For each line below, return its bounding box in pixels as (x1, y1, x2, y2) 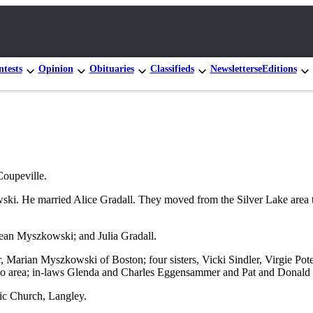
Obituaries (89, 63, 134, 74)
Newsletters (210, 63, 258, 74)
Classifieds (150, 63, 194, 74)
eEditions (257, 63, 297, 74)
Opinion (38, 63, 73, 74)
